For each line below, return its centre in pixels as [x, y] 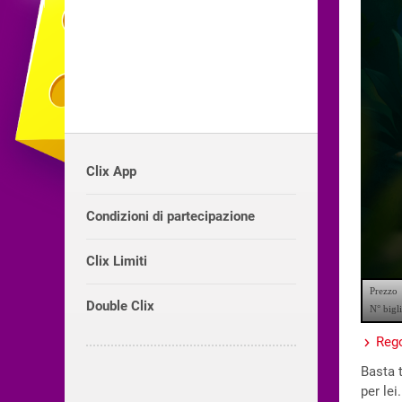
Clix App [112, 171]
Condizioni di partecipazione [171, 216]
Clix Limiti [117, 261]
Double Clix [121, 306]
